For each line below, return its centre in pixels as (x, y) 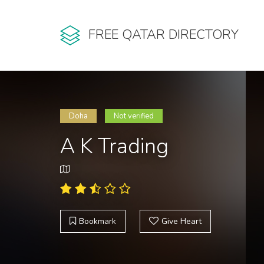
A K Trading (114, 146)
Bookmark (98, 221)
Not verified (134, 116)
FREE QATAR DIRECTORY (164, 35)
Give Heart (181, 221)
